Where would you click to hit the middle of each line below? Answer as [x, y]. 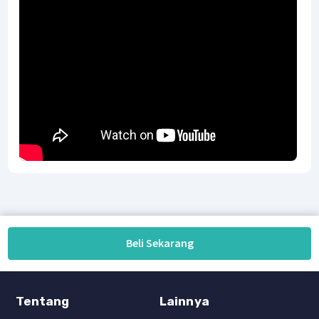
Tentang [43, 301]
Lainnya [184, 301]
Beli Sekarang [159, 243]
